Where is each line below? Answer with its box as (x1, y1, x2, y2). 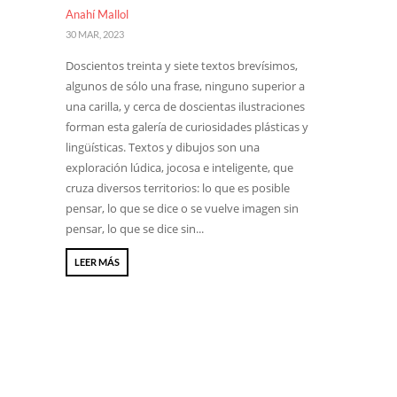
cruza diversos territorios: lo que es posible (66, 180, 290, 196)
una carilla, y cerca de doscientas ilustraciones (66, 98, 305, 114)
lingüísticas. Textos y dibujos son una (66, 139, 260, 155)
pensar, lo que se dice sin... (66, 221, 204, 237)
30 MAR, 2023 (66, 28, 124, 40)
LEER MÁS (74, 256, 120, 268)
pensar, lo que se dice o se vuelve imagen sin (66, 200, 299, 216)
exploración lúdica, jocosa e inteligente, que (66, 160, 293, 175)
